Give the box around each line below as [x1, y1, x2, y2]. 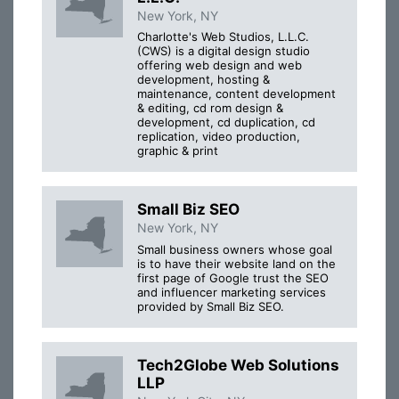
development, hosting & [137, 72, 270, 87]
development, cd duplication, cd [137, 115, 315, 130]
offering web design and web [137, 58, 302, 73]
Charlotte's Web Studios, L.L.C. [137, 29, 309, 45]
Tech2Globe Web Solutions [137, 355, 339, 374]
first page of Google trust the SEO [137, 270, 329, 285]
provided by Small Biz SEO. [137, 298, 284, 313]
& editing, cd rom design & [137, 101, 283, 116]
